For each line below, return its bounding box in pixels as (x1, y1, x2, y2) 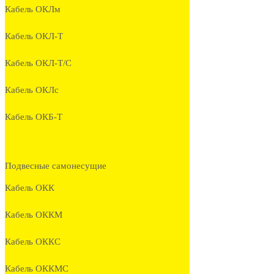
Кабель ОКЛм (5, 4, 61, 15)
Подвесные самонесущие (5, 161, 106, 171)
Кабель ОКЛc (5, 85, 59, 95)
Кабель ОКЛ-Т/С (5, 58, 72, 68)
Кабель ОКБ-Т (5, 112, 62, 122)
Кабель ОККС (5, 237, 61, 247)
